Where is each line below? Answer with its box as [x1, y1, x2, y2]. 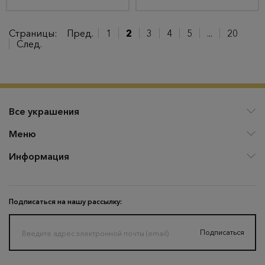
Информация [9, 150, 69, 162]
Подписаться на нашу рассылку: [9, 197, 122, 206]
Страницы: [9, 27, 57, 39]
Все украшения [9, 105, 79, 117]
